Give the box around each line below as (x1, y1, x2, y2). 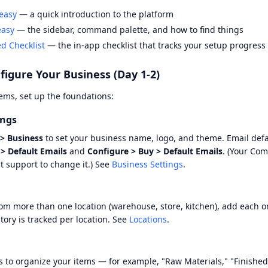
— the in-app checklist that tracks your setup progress (45, 39, 266, 51)
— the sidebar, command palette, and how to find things (14, 24, 243, 35)
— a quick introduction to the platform (17, 8, 173, 20)
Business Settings (112, 159, 183, 170)
